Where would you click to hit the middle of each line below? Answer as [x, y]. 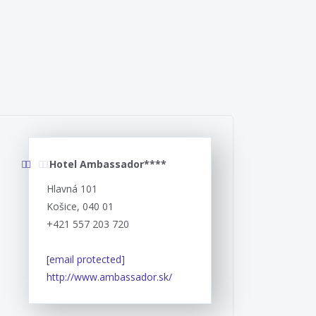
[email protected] [86, 259]
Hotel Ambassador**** [108, 164]
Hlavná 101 [72, 188]
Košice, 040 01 [80, 206]
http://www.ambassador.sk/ [109, 276]
